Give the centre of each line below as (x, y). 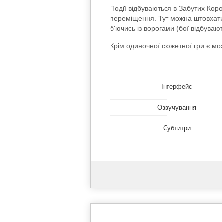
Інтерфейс (177, 87)
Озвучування (177, 108)
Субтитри (177, 128)
